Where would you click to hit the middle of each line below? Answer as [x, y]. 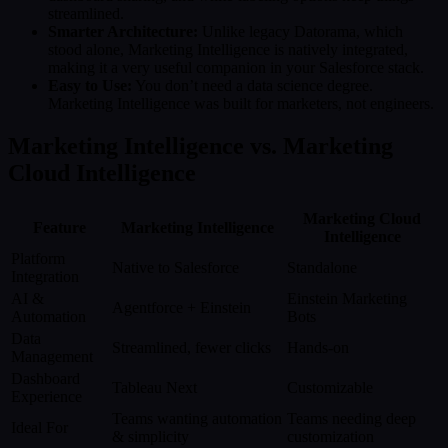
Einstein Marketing [347, 298]
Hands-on [318, 347]
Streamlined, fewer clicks [191, 347]
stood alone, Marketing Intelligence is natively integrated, [228, 50]
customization [330, 436]
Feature [59, 227]
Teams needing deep [351, 418]
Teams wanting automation [197, 418]
